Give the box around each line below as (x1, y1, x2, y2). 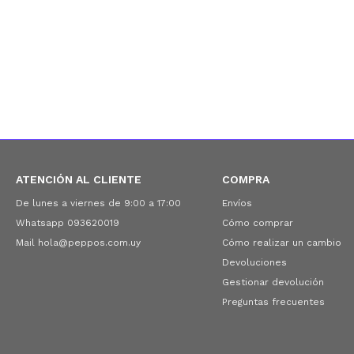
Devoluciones (221, 257, 287, 268)
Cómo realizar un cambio (221, 237, 341, 248)
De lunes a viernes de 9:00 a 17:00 (16, 198, 181, 209)
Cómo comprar (221, 217, 293, 228)
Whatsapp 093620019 (16, 217, 119, 228)
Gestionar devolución (221, 277, 324, 288)
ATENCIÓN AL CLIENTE (16, 173, 141, 186)
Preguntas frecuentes (221, 296, 325, 307)
